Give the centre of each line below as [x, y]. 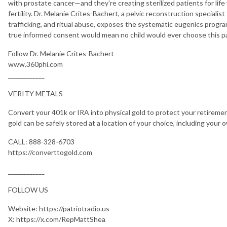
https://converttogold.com [50, 152]
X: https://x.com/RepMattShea [57, 219]
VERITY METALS [35, 93]
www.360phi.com [35, 64]
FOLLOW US [28, 190]
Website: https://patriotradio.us [59, 208]
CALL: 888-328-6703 [41, 141]
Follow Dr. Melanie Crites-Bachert [61, 53]
